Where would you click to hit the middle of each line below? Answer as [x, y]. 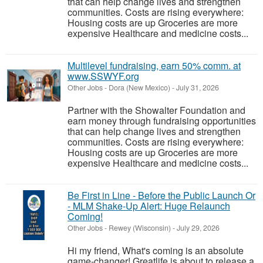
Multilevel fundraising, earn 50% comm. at [154, 65]
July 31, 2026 [197, 87]
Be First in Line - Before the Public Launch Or [161, 195]
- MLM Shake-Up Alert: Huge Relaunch [149, 206]
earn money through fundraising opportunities [162, 121]
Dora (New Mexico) [139, 87]
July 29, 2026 [197, 228]
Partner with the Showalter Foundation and [156, 110]
